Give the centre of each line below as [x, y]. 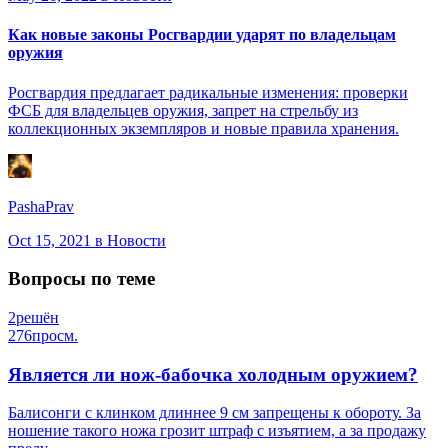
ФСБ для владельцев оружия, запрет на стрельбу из [183, 110]
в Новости [128, 240]
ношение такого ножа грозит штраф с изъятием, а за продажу [217, 431]
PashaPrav [41, 206]
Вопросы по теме [81, 279]
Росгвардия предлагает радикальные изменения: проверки [208, 92]
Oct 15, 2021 [49, 240]
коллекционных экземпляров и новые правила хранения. [203, 128]
